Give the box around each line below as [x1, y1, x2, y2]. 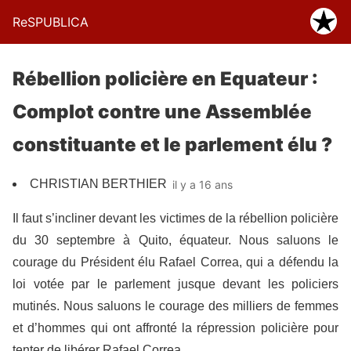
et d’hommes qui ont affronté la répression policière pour [13, 321, 338, 335]
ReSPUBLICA [13, 14, 89, 30]
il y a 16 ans [172, 177, 233, 191]
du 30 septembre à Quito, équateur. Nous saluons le [13, 233, 338, 247]
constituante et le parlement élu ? [13, 133, 332, 156]
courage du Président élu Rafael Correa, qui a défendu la [13, 255, 338, 269]
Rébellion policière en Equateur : [13, 67, 318, 90]
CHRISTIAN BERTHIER [30, 177, 167, 190]
